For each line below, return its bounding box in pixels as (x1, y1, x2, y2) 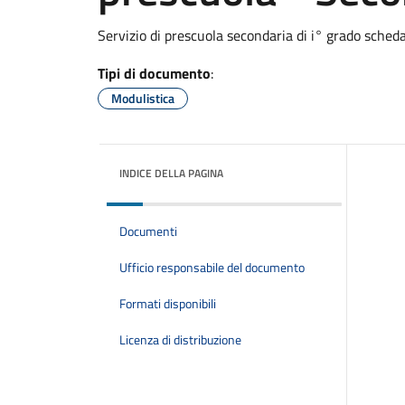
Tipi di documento (98, 62, 211, 84)
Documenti (119, 221, 177, 241)
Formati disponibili (119, 294, 216, 314)
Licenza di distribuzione (119, 330, 241, 350)
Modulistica (111, 89, 174, 108)
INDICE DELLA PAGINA (119, 165, 223, 182)
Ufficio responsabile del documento (119, 258, 305, 278)
